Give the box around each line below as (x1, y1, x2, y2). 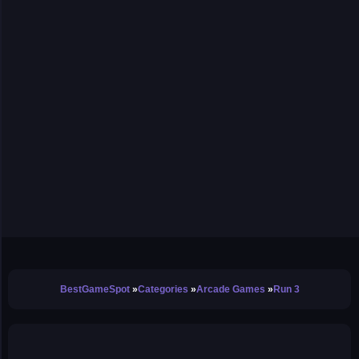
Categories (137, 284, 188, 295)
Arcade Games (196, 284, 265, 295)
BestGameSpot (59, 284, 130, 295)
